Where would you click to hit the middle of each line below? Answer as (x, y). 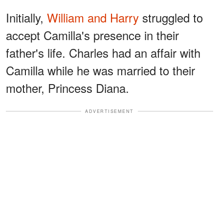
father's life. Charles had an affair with (103, 52)
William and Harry (93, 17)
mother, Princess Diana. (67, 88)
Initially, (26, 17)
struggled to (171, 17)
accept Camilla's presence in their (92, 35)
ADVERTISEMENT (109, 111)
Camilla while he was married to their (100, 70)
